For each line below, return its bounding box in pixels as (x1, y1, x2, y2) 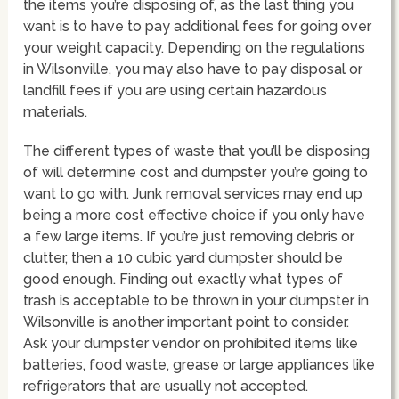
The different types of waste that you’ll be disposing (23, 142, 370, 159)
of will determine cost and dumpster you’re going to (23, 163, 369, 181)
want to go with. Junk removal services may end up (23, 184, 363, 202)
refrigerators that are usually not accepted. (23, 377, 309, 395)
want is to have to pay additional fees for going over (23, 17, 372, 35)
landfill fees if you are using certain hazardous (23, 81, 328, 99)
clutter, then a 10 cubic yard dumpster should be (23, 248, 344, 266)
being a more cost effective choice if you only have (23, 206, 366, 224)
